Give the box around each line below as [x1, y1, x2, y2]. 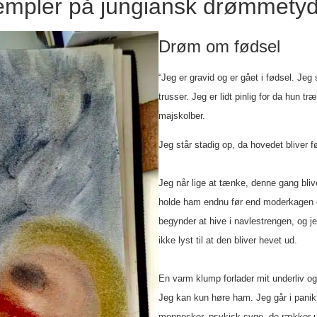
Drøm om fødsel [158, 37, 280, 57]
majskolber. [158, 110, 205, 122]
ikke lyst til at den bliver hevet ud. [158, 235, 297, 246]
